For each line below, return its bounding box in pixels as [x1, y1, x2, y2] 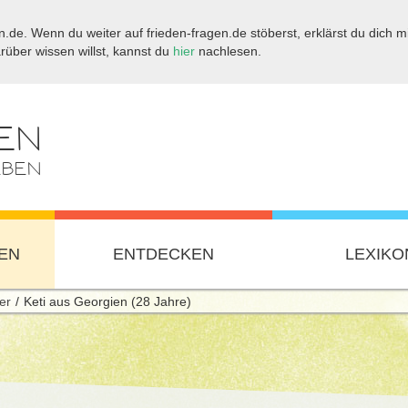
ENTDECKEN [113, 245, 215, 263]
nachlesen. [195, 44, 262, 58]
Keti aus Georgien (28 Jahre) [24, 294, 191, 309]
